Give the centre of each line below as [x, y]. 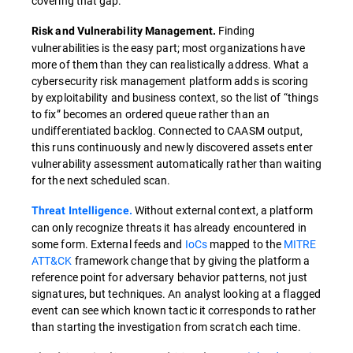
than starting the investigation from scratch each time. [166, 327]
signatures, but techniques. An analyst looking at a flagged [176, 294]
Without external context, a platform [222, 210]
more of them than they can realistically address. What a [170, 65]
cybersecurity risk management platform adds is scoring [170, 81]
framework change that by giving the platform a [191, 261]
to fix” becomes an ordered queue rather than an [150, 114]
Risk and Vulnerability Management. [124, 31]
